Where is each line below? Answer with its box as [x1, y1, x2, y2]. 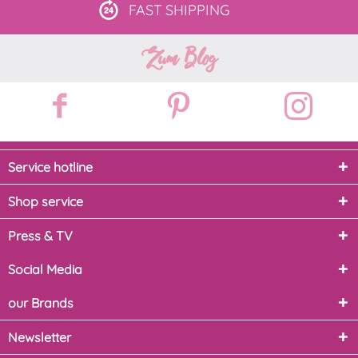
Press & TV [8, 228, 73, 245]
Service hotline [8, 159, 93, 176]
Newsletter [8, 329, 71, 346]
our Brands [8, 295, 74, 312]
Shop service [8, 193, 83, 210]
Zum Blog [141, 41, 217, 77]
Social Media [8, 261, 82, 278]
